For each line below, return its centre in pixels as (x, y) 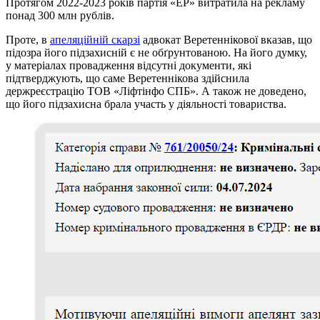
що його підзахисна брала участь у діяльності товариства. (146, 104)
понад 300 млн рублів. (60, 15)
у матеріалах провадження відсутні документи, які (129, 65)
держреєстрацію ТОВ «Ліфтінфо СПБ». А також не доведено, (156, 91)
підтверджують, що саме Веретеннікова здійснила (127, 78)
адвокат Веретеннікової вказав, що (226, 39)
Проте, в (28, 39)
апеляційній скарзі (95, 39)
